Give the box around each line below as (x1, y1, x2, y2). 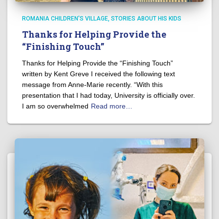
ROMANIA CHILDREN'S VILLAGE (22, 15, 108, 22)
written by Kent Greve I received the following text (22, 69, 175, 78)
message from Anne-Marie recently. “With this (22, 80, 163, 88)
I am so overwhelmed (22, 102, 88, 110)
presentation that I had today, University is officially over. (22, 91, 195, 99)
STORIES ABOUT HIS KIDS (111, 15, 181, 22)
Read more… (91, 102, 132, 110)
